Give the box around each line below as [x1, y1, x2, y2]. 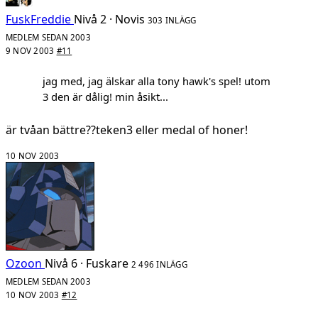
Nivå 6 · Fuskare [45, 255, 128, 271]
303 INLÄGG [148, 14, 197, 26]
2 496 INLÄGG [131, 258, 187, 270]
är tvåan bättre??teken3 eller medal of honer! [6, 121, 248, 138]
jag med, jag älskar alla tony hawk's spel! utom [43, 73, 270, 88]
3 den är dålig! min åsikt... [43, 89, 168, 104]
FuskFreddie [6, 11, 71, 27]
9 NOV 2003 [6, 45, 57, 56]
